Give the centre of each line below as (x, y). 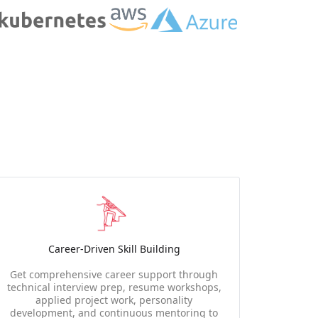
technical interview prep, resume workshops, (114, 287)
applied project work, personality (114, 300)
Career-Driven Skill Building (114, 249)
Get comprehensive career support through (114, 274)
